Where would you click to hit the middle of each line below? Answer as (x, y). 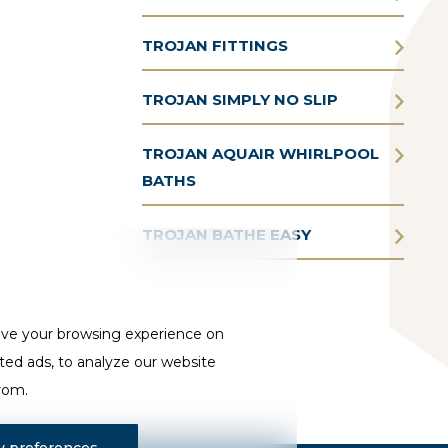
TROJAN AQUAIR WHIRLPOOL (260, 153)
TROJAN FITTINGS (214, 45)
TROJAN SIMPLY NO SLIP (239, 99)
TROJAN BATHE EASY (226, 234)
